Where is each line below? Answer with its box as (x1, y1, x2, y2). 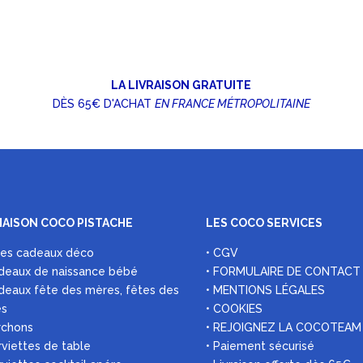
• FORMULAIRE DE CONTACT (205, 265, 361, 279)
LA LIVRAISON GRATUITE (111, 78, 252, 92)
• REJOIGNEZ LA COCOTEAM (205, 321, 361, 335)
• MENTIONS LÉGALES (205, 284, 325, 297)
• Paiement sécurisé (205, 340, 314, 353)
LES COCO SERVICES (205, 216, 322, 230)
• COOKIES (205, 302, 263, 316)
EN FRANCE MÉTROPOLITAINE (154, 96, 310, 110)
